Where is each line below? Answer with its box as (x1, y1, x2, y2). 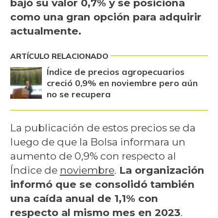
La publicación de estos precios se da (10, 121, 196, 134)
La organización (116, 163, 204, 176)
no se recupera (46, 88, 111, 100)
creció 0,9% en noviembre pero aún (46, 77, 198, 89)
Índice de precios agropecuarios (46, 66, 184, 77)
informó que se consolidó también (10, 178, 195, 190)
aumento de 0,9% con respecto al (10, 149, 176, 162)
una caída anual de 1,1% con (10, 192, 158, 204)
